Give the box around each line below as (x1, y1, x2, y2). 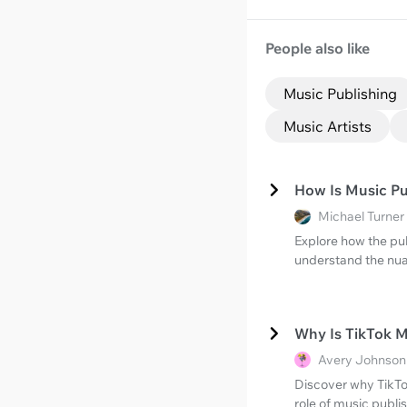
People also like (265, 39, 370, 58)
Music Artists (283, 116, 372, 135)
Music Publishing (283, 84, 397, 103)
